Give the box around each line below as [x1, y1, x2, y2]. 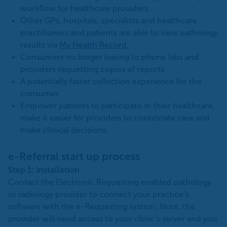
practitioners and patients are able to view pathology [20, 28, 218, 37]
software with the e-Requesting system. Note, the [8, 202, 195, 211]
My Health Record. [59, 40, 129, 49]
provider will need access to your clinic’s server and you [8, 214, 217, 223]
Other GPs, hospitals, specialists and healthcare [20, 16, 197, 25]
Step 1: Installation [8, 165, 82, 174]
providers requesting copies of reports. [20, 64, 166, 73]
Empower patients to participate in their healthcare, [20, 101, 215, 110]
